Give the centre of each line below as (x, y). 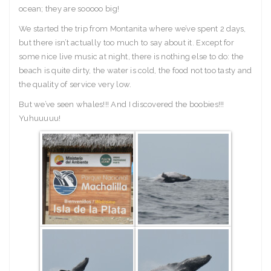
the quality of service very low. (75, 85)
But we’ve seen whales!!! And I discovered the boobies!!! (122, 105)
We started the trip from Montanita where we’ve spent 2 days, (132, 29)
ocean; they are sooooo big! (69, 9)
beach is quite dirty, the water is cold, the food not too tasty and (135, 71)
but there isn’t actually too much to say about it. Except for (126, 43)
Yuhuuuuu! (40, 119)
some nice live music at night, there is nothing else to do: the (131, 57)
